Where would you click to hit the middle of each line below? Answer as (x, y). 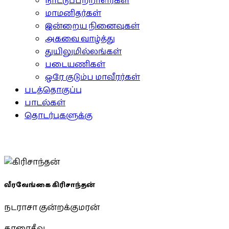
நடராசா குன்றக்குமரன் (52, 208)
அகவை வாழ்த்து (80, 39)
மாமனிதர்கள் (73, 14)
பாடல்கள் (45, 103)
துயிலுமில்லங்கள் (83, 52)
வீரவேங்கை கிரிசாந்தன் (50, 185)
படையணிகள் (75, 65)
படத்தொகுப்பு (53, 90)
